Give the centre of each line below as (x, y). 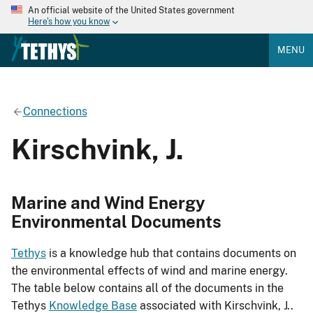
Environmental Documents (116, 221)
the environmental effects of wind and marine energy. (150, 271)
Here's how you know (69, 22)
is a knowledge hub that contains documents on (171, 254)
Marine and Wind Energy (108, 202)
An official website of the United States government (131, 10)
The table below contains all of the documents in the (147, 289)
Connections (55, 111)
